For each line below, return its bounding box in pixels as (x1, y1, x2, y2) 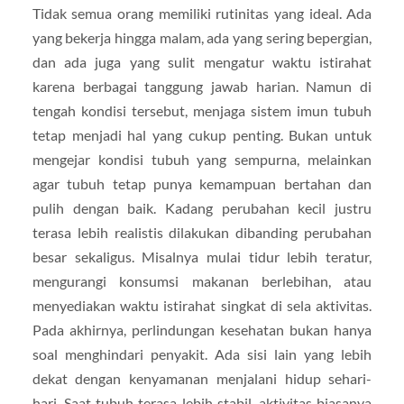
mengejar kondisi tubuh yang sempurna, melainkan (32, 151, 372, 169)
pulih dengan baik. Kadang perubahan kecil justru (32, 199, 372, 217)
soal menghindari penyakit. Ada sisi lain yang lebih (32, 345, 372, 363)
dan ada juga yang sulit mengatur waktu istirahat (32, 53, 372, 71)
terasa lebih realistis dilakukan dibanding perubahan (32, 224, 372, 242)
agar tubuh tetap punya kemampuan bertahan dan (32, 175, 372, 193)
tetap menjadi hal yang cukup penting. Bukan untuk (32, 126, 372, 144)
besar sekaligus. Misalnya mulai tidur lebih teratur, (32, 248, 372, 266)
